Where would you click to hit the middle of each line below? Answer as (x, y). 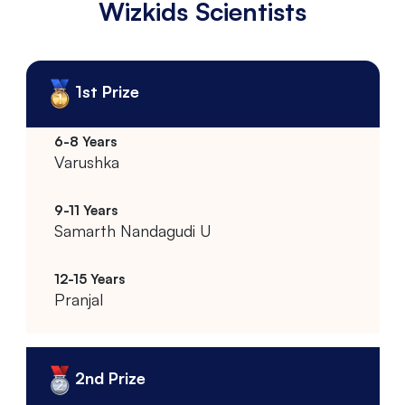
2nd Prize (110, 378)
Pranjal (78, 300)
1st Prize (107, 92)
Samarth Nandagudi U (132, 231)
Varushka (86, 162)
